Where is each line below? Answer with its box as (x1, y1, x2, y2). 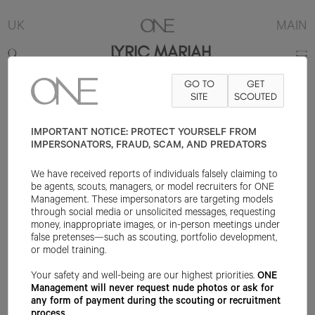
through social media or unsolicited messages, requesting (31, 208, 276, 219)
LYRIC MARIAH (110, 41, 212, 63)
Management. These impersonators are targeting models (31, 195, 274, 207)
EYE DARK (259, 91, 306, 102)
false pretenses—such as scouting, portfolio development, (31, 233, 278, 245)
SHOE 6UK (108, 91, 160, 102)
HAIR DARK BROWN (163, 91, 257, 102)
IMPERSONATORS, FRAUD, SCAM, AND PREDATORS (31, 141, 267, 152)
